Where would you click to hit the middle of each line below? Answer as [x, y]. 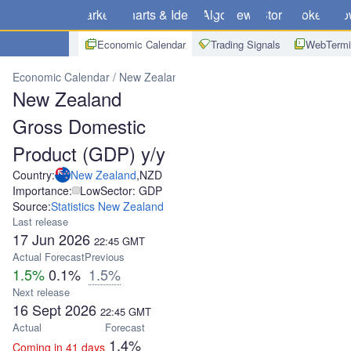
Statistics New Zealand [107, 206]
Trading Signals [246, 44]
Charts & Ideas [160, 14]
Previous [105, 257]
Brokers [311, 14]
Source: [32, 206]
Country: [34, 175]
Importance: [42, 190]
